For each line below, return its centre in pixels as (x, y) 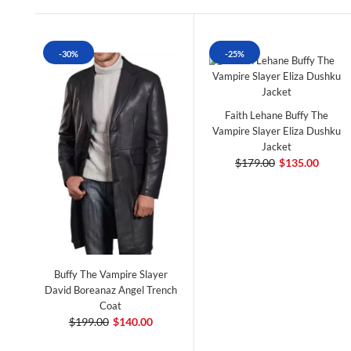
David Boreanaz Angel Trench (110, 290)
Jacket (277, 146)
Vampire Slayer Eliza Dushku (277, 130)
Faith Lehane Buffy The (277, 115)
